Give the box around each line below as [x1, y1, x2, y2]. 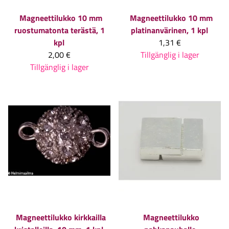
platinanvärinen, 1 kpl [130, 24, 208, 36]
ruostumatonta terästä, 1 [14, 24, 105, 36]
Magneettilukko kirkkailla [16, 211, 106, 224]
